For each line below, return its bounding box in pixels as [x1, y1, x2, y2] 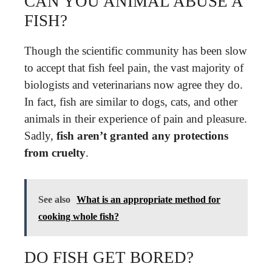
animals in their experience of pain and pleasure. [24, 112, 247, 125]
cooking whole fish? [38, 211, 119, 222]
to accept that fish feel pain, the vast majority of [24, 61, 243, 74]
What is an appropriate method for [76, 194, 220, 205]
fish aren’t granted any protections [56, 129, 228, 142]
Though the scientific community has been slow [24, 44, 247, 57]
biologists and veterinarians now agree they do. [24, 78, 243, 91]
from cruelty [24, 146, 86, 159]
